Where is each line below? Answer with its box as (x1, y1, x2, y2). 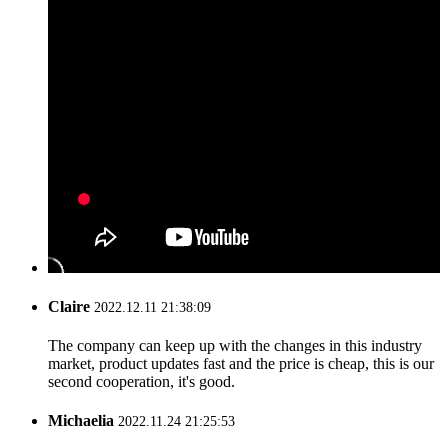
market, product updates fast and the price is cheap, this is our (48, 355, 434, 373)
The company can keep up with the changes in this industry (48, 337, 422, 355)
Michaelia (48, 412, 118, 430)
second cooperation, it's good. (48, 373, 235, 391)
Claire (48, 297, 94, 315)
